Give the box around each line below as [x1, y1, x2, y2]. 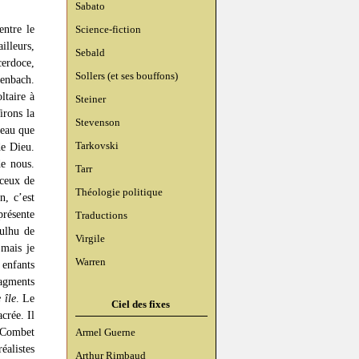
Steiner [75, 93, 106, 105]
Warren [75, 256, 106, 268]
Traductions [75, 209, 127, 221]
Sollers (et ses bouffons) [75, 70, 178, 82]
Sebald [75, 46, 105, 58]
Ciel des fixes [111, 298, 170, 310]
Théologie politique [75, 186, 163, 198]
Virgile [75, 232, 105, 244]
